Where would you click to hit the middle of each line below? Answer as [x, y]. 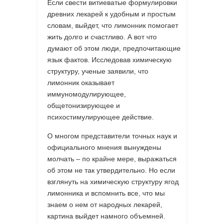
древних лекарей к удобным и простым [111, 14]
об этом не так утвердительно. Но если [111, 170]
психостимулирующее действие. [101, 117]
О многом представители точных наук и [112, 136]
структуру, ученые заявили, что [98, 71]
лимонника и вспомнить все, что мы [106, 193]
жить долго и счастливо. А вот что [102, 37]
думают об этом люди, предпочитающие [114, 48]
